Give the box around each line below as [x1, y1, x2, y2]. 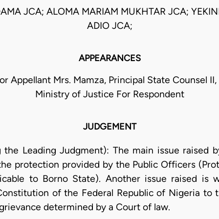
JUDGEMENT [83, 121, 136, 132]
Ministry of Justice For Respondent [35, 88, 184, 100]
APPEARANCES [78, 53, 141, 64]
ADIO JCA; [87, 20, 132, 32]
